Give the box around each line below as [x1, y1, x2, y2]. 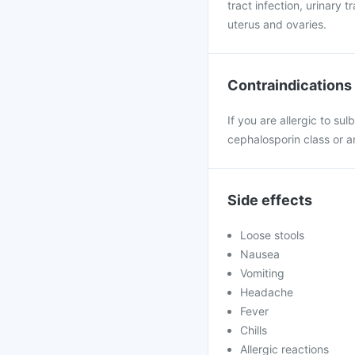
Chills [240, 323, 267, 337]
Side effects [227, 192, 312, 208]
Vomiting [240, 266, 284, 280]
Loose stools [240, 228, 304, 242]
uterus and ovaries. [227, 17, 326, 31]
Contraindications [227, 77, 352, 94]
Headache [240, 285, 293, 299]
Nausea [240, 247, 280, 261]
